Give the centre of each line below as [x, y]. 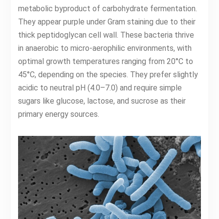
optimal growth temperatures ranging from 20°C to [105, 61]
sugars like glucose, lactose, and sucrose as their [102, 101]
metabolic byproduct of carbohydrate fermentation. [107, 9]
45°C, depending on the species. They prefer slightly [108, 75]
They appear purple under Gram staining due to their [107, 22]
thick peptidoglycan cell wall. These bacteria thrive [106, 35]
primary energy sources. [58, 114]
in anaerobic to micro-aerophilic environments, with [105, 48]
